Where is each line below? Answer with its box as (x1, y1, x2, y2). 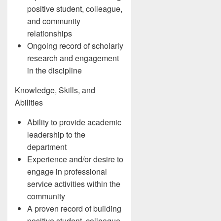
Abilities (15, 97, 43, 108)
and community (27, 15, 80, 27)
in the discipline (27, 65, 82, 76)
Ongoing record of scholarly (27, 40, 123, 51)
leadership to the (27, 129, 85, 140)
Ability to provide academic (27, 116, 121, 128)
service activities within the (27, 178, 120, 189)
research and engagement (27, 52, 119, 64)
